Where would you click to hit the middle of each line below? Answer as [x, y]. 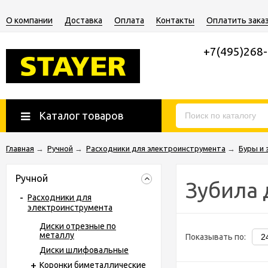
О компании [29, 20]
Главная [20, 148]
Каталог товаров [81, 115]
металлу [57, 235]
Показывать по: [216, 237]
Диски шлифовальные [84, 250]
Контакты [175, 20]
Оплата [129, 20]
